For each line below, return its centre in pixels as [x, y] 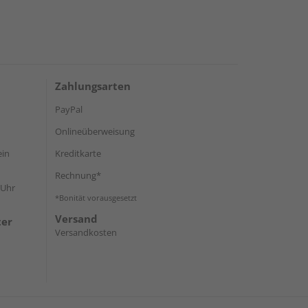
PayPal [69, 109]
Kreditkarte [78, 153]
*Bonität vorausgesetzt [96, 197]
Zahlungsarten [93, 86]
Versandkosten [86, 232]
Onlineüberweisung [95, 131]
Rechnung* [78, 175]
